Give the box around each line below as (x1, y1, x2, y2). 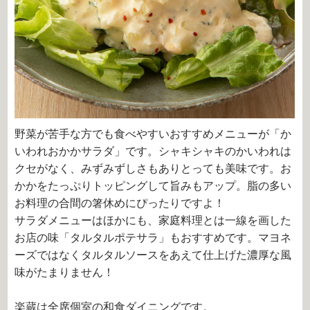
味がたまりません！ (15, 266, 115, 278)
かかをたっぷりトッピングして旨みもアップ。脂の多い (15, 179, 292, 192)
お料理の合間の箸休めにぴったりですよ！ (15, 197, 226, 209)
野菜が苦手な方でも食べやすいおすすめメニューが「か (15, 127, 292, 140)
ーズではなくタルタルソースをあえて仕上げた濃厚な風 (15, 248, 292, 261)
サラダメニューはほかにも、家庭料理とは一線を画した (15, 214, 292, 226)
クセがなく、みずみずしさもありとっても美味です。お (15, 162, 292, 174)
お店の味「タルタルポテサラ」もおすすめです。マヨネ (15, 231, 292, 244)
